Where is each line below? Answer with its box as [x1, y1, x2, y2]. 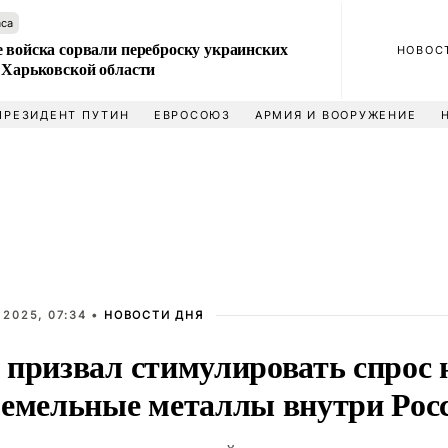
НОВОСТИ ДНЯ [104, 308, 204, 322]
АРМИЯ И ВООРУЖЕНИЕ [254, 108, 417, 122]
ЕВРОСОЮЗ [153, 108, 231, 122]
